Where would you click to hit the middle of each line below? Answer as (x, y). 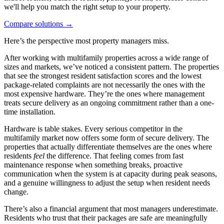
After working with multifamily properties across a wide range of (106, 57)
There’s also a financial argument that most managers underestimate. (111, 208)
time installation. (30, 111)
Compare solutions (33, 23)
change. (16, 191)
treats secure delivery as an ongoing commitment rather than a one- (109, 102)
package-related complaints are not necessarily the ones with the (104, 84)
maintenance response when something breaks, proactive (93, 164)
